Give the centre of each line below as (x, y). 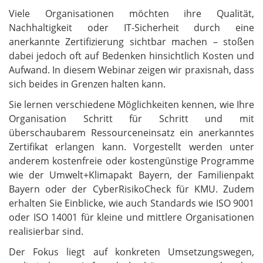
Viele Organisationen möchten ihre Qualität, (131, 13)
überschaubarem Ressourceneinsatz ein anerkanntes (131, 132)
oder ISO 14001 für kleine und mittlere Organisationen (131, 217)
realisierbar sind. (46, 231)
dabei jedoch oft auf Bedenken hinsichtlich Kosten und (131, 55)
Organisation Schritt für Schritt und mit (131, 118)
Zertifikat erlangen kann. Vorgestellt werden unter (131, 146)
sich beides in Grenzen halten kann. (87, 84)
